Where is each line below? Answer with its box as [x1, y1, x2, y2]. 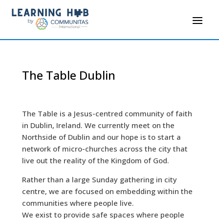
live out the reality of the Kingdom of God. [22, 155, 169, 166]
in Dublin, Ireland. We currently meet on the [22, 120, 175, 131]
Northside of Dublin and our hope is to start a [22, 132, 181, 142]
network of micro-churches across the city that [22, 144, 188, 154]
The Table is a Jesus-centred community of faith [22, 109, 192, 119]
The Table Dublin [22, 67, 115, 84]
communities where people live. [22, 198, 134, 208]
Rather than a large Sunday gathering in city [22, 175, 177, 185]
